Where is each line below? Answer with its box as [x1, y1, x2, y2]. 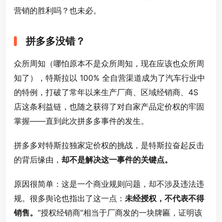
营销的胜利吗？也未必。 [14, 5, 101, 16]
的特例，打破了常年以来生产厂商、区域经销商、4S [14, 87, 198, 98]
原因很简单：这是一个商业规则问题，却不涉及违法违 [14, 179, 204, 189]
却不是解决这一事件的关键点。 [61, 155, 172, 165]
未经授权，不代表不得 [125, 193, 204, 204]
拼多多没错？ [26, 35, 85, 48]
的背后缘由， [14, 155, 61, 165]
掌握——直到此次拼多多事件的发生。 [14, 116, 149, 126]
